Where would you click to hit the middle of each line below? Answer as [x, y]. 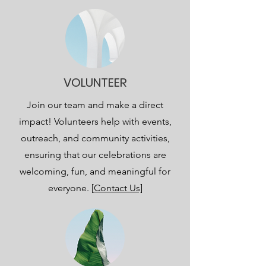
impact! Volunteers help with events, [95, 121]
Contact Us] [118, 188]
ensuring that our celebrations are [95, 155]
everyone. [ [71, 188]
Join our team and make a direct [95, 105]
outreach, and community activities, [95, 138]
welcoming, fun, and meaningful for [95, 171]
